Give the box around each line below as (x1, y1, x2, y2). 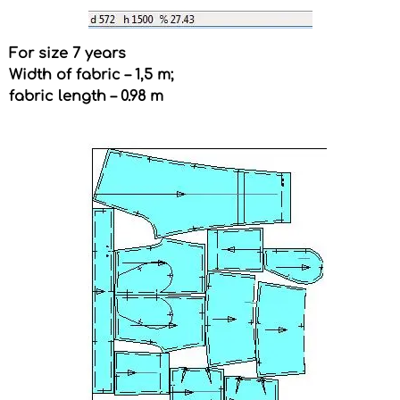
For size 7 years (9, 45, 126, 62)
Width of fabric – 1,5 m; (9, 66, 173, 83)
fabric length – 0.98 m (9, 87, 163, 104)
